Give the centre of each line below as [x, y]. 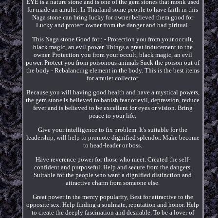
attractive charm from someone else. [113, 182]
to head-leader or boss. [113, 145]
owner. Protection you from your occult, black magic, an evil [113, 54]
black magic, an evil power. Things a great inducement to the [113, 47]
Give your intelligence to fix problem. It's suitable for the [113, 129]
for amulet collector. [113, 78]
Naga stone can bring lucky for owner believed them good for [113, 17]
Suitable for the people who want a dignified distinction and [113, 175]
